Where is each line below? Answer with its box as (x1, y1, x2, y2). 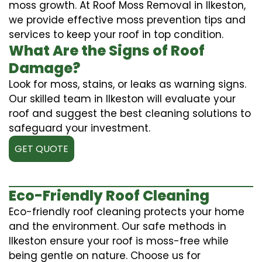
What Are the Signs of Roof (9, 40, 205, 60)
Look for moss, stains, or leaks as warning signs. (9, 77, 246, 91)
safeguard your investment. (9, 120, 150, 135)
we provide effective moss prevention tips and (9, 12, 246, 27)
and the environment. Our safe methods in (9, 219, 226, 233)
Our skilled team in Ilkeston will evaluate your (9, 91, 236, 106)
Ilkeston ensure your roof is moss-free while (9, 233, 229, 248)
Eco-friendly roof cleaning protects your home (9, 204, 244, 219)
